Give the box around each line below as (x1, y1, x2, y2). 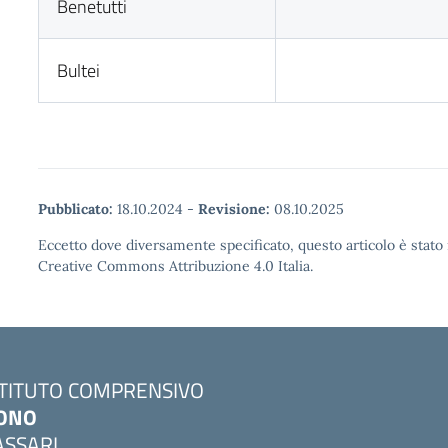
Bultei (57, 57, 101, 84)
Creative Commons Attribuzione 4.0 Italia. (38, 257, 313, 275)
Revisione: (198, 200, 270, 218)
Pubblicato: (38, 200, 113, 218)
